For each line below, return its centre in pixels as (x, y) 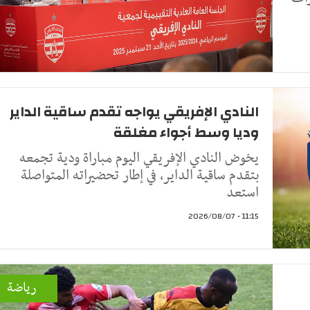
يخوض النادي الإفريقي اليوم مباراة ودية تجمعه (139, 158)
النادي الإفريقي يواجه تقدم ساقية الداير (134, 111)
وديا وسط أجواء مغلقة (186, 132)
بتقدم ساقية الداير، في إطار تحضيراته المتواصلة (140, 175)
